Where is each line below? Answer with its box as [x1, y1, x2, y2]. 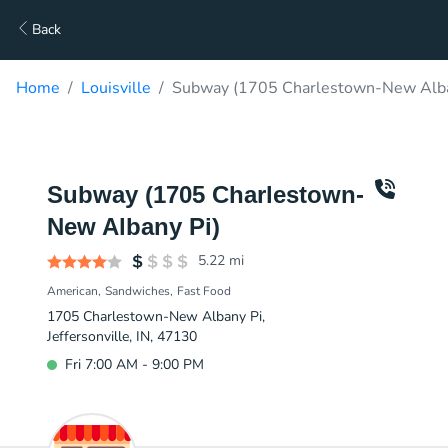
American [47, 283, 98, 299]
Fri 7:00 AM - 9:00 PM [65, 355, 204, 374]
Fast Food [177, 283, 231, 299]
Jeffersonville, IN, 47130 [47, 327, 197, 346]
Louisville [81, 77, 151, 99]
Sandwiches [105, 283, 170, 299]
